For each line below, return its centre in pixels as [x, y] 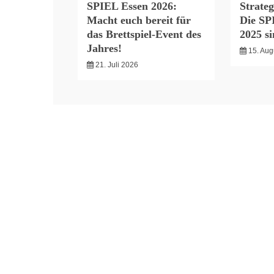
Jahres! [104, 48]
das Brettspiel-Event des [144, 34]
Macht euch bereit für [139, 20]
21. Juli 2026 [117, 65]
